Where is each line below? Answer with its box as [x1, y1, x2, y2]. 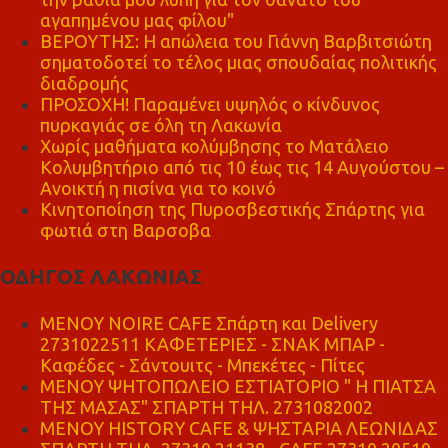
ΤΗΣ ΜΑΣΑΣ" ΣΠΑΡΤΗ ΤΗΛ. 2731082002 [40, 396, 373, 417]
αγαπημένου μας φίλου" [40, 10, 234, 30]
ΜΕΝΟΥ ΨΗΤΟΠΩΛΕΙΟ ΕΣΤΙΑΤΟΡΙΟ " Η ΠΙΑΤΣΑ [40, 375, 436, 396]
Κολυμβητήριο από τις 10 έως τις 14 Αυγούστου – [40, 157, 444, 177]
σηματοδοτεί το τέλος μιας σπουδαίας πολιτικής [40, 52, 437, 72]
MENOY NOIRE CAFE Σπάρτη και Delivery [40, 312, 378, 333]
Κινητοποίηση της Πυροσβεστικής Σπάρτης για [40, 199, 425, 219]
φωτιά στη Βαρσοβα [40, 220, 211, 240]
